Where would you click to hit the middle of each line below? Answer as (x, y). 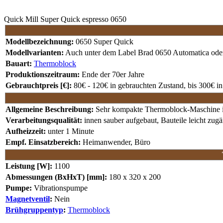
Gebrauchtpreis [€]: (39, 85)
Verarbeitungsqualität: (44, 120)
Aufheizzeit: (26, 131)
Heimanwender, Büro (115, 142)
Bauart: (19, 63)
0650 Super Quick (104, 41)
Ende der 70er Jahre (112, 74)
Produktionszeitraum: (43, 74)
